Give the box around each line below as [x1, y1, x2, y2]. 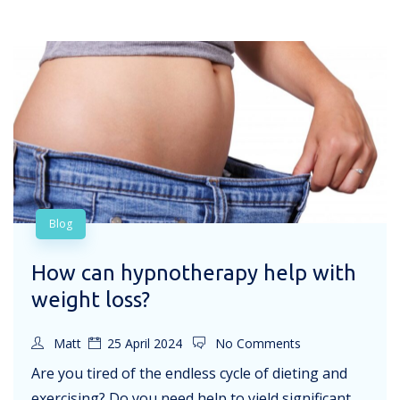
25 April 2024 [107, 335, 182, 353]
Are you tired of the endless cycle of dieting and [31, 363, 347, 384]
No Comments [212, 335, 301, 353]
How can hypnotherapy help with [31, 261, 356, 286]
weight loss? [31, 287, 150, 312]
